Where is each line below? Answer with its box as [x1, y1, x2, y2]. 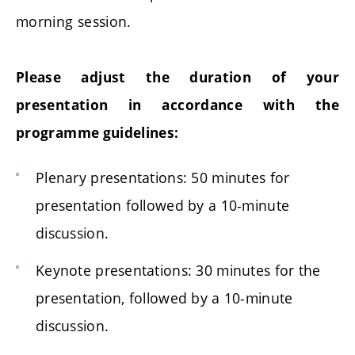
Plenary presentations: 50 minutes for [36, 168, 290, 188]
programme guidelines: [16, 123, 179, 142]
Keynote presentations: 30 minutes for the [36, 260, 321, 280]
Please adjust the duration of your [16, 67, 339, 86]
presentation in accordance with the [16, 95, 339, 114]
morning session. [16, 11, 132, 31]
